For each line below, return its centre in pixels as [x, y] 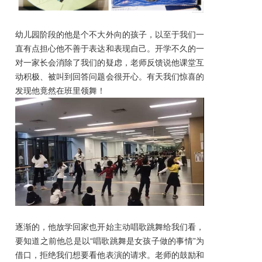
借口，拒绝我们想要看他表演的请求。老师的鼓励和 [110, 255]
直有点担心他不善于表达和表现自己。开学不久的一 [110, 49]
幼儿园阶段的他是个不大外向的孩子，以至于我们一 [110, 35]
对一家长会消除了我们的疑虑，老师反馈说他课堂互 [110, 63]
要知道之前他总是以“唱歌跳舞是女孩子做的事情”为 [110, 241]
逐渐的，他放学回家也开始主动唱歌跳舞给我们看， [110, 227]
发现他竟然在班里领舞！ [60, 91]
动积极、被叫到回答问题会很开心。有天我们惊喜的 [110, 77]
